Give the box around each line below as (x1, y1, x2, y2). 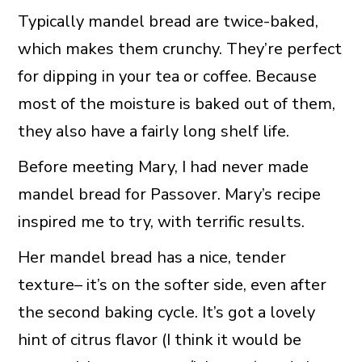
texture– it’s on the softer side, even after (17, 273, 326, 296)
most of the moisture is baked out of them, (17, 92, 335, 115)
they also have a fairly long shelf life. (17, 120, 289, 142)
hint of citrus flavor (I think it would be (17, 328, 301, 351)
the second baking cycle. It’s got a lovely (17, 301, 315, 323)
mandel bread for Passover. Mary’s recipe (17, 183, 321, 205)
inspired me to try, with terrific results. (17, 210, 305, 233)
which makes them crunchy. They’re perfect (17, 37, 342, 60)
